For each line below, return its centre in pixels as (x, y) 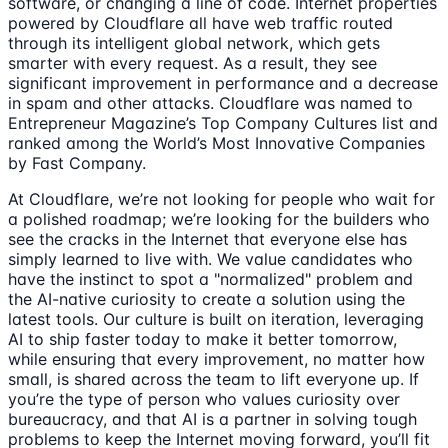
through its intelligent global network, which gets (194, 42)
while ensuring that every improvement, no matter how (216, 358)
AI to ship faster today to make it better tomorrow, (202, 338)
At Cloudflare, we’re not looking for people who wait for (221, 198)
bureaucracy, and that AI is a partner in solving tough (212, 418)
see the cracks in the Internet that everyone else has (207, 238)
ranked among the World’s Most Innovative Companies (216, 142)
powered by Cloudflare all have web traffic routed (200, 22)
